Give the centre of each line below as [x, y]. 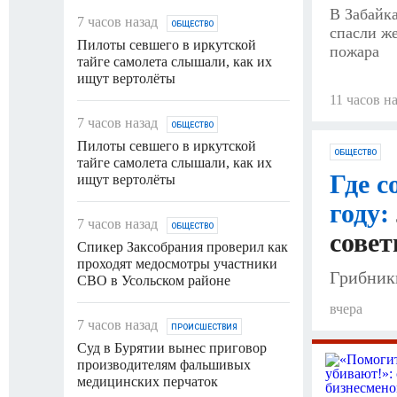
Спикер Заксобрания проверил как [183, 246]
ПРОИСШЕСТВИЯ [204, 327]
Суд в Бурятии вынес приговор [172, 347]
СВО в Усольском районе [154, 280]
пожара [354, 52]
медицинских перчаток [148, 381]
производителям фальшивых [164, 364]
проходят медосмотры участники [177, 263]
